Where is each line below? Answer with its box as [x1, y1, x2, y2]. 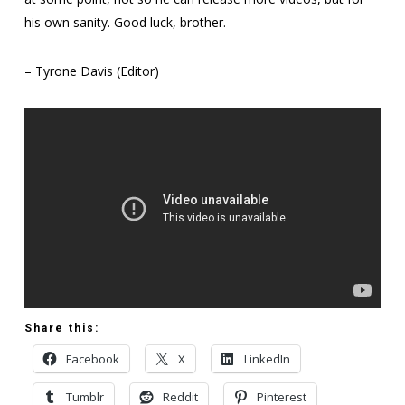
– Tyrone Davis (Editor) [24, 62, 159, 80]
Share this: [24, 321, 99, 334]
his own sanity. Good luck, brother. [24, 14, 226, 31]
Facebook [65, 350, 119, 367]
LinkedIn [243, 350, 290, 367]
